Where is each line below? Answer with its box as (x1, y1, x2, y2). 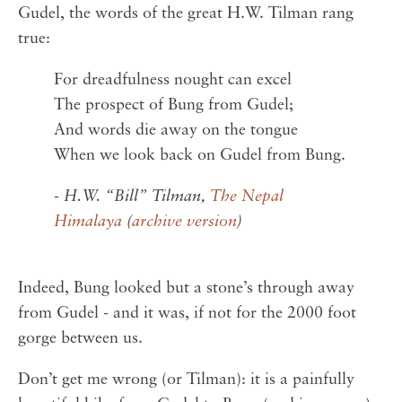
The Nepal (210, 188, 284, 206)
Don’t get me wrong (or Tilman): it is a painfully (18, 371, 354, 389)
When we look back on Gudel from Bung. (54, 147, 345, 165)
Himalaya (54, 214, 122, 232)
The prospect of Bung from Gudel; (54, 97, 293, 115)
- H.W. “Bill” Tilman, (54, 188, 210, 206)
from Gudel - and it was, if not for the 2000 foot (18, 305, 356, 323)
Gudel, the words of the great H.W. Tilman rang (18, 5, 354, 23)
